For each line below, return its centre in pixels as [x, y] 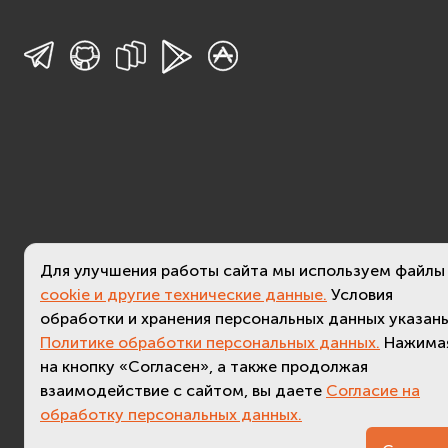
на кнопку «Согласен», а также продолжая [204, 366]
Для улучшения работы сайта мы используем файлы [242, 270]
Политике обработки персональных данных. [210, 342]
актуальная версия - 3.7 [335, 430]
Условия [362, 294]
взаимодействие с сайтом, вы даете [183, 390]
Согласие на [373, 390]
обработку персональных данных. [171, 414]
